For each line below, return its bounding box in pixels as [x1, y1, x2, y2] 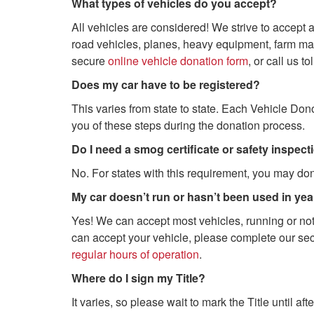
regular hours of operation [71, 246, 199, 262]
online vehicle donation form [108, 53, 248, 69]
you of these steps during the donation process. [71, 117, 305, 133]
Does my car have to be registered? [71, 76, 260, 93]
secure [71, 53, 108, 69]
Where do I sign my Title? [71, 270, 205, 286]
